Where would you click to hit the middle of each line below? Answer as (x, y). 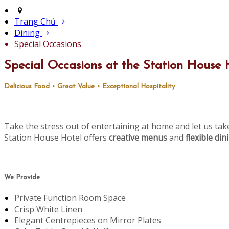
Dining (28, 33)
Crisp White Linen (48, 209)
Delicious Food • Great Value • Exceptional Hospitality (90, 87)
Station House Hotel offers (56, 138)
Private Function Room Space (70, 198)
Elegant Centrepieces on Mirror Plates (88, 220)
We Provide (22, 177)
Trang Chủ (35, 22)
